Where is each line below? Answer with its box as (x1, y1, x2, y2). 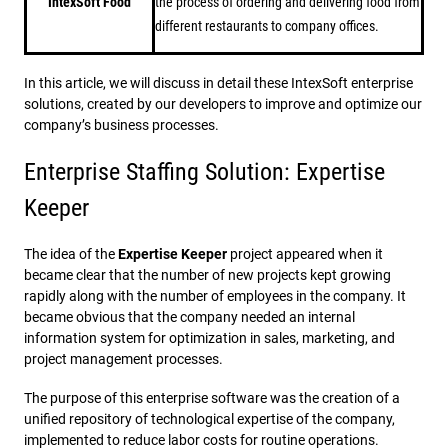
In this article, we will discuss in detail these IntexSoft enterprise (24, 75, 413, 91)
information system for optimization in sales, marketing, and (24, 330, 395, 346)
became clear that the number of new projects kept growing (24, 267, 391, 283)
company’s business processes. (24, 117, 219, 133)
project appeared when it (227, 246, 383, 262)
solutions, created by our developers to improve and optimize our (24, 96, 422, 112)
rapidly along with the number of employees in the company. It (24, 288, 406, 304)
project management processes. (24, 351, 223, 367)
